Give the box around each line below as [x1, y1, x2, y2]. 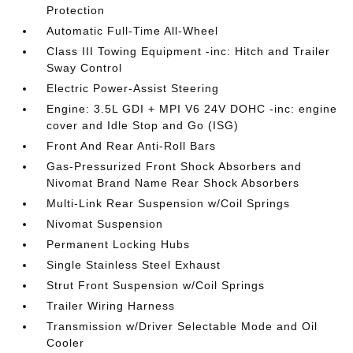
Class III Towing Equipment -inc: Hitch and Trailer [46, 45, 331, 58]
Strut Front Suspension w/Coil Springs [46, 279, 266, 292]
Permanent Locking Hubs [46, 238, 191, 251]
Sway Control [46, 61, 123, 74]
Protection [46, 4, 106, 17]
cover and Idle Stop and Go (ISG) [46, 119, 240, 132]
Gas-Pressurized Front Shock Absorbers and [46, 160, 303, 173]
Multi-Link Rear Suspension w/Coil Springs [46, 197, 291, 210]
